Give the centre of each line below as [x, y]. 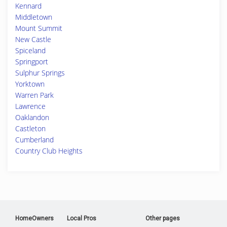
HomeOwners [34, 218]
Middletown [34, 17]
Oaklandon [32, 117]
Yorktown [30, 84]
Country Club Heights [49, 151]
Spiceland [30, 50]
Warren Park [34, 95]
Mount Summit [39, 28]
